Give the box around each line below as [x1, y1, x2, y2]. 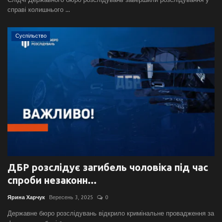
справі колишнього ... [7, 6, 70, 14]
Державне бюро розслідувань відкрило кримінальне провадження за [7, 210, 214, 218]
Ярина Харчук [7, 194, 45, 201]
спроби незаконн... [7, 174, 97, 186]
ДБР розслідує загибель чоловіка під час [7, 162, 208, 173]
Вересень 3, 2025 [49, 194, 93, 201]
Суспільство [15, 33, 47, 40]
